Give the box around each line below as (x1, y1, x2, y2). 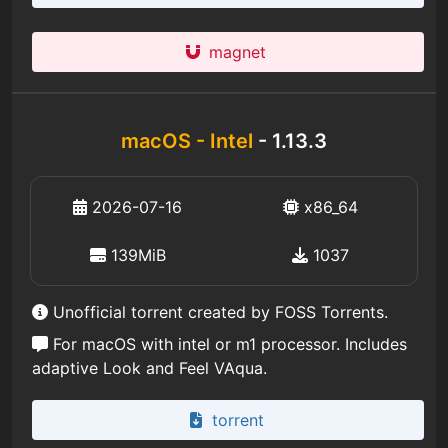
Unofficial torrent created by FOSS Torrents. (48, 302, 388, 322)
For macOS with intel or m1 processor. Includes (48, 334, 407, 354)
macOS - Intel (121, 129, 253, 153)
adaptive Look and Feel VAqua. (32, 358, 267, 378)
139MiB (105, 245, 166, 265)
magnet (209, 42, 266, 62)
